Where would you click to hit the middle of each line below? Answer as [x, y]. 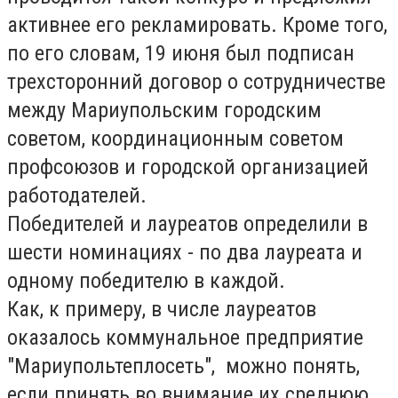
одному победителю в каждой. [146, 281]
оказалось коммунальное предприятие [185, 338]
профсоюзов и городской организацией [188, 167]
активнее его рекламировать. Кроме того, [197, 25]
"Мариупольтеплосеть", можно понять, [183, 366]
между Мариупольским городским [164, 110]
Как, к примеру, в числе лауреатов [162, 309]
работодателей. [77, 195]
